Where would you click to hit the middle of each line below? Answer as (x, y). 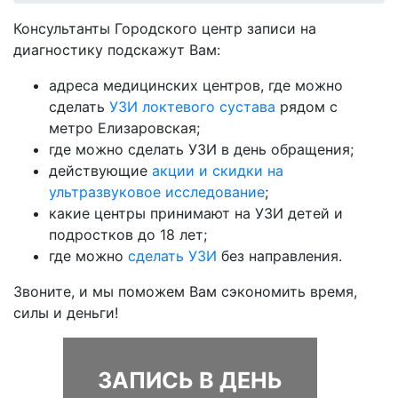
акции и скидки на (218, 171)
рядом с (306, 107)
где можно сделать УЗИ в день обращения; (201, 149)
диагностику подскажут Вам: (117, 50)
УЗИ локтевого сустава (192, 107)
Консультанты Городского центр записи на (165, 28)
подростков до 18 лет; (128, 235)
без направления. (279, 256)
